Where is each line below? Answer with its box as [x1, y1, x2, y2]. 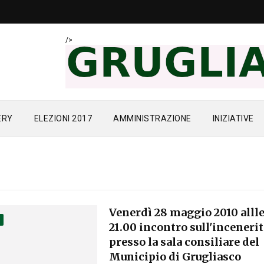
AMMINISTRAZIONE [113, 114, 192, 123]
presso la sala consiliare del [109, 235, 260, 249]
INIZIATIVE [212, 114, 254, 123]
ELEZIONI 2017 [34, 114, 92, 123]
